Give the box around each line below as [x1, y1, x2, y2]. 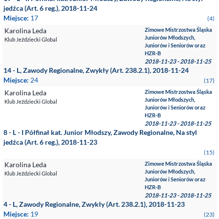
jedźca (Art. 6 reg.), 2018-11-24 [3, 4, 97, 12]
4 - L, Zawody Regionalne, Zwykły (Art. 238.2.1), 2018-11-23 [3, 200, 185, 208]
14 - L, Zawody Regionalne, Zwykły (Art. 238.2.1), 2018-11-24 [3, 66, 189, 74]
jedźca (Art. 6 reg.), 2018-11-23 [3, 138, 97, 146]
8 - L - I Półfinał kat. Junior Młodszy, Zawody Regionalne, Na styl [3, 128, 197, 136]
